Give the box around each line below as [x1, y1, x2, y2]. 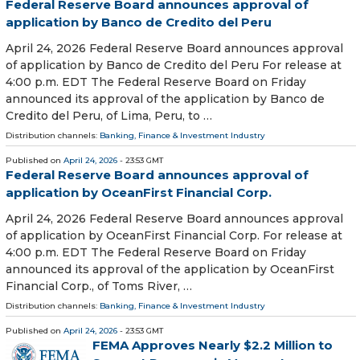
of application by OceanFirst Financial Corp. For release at [6, 227, 342, 243]
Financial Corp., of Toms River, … [6, 278, 192, 293]
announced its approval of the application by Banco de [6, 91, 325, 106]
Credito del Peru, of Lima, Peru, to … [6, 108, 212, 123]
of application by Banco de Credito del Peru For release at [6, 57, 342, 72]
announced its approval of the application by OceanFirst [6, 261, 334, 276]
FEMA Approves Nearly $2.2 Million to [92, 337, 333, 353]
